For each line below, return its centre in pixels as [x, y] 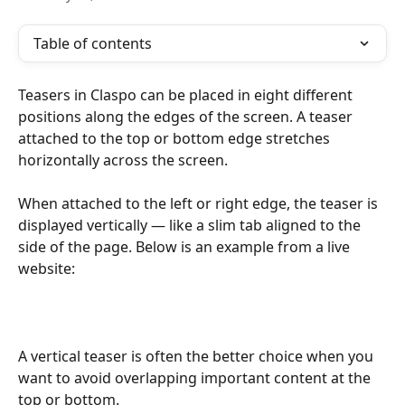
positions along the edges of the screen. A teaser [187, 117]
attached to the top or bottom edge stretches [176, 138]
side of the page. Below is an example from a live [186, 247]
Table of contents [93, 43]
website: [47, 269]
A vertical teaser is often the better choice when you [198, 357]
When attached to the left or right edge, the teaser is [200, 204]
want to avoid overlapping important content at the [196, 378]
